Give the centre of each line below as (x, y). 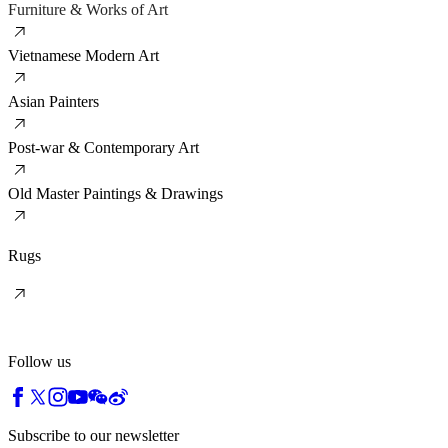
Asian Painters (53, 101)
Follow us (39, 361)
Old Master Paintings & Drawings (115, 193)
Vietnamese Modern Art (83, 55)
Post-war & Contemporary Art (103, 147)
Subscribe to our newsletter (93, 435)
